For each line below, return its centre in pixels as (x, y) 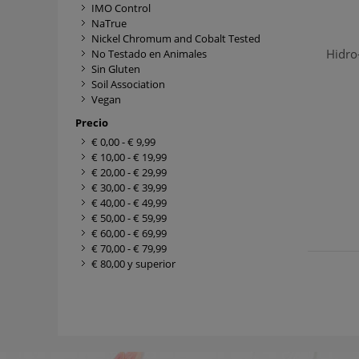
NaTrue (109, 23)
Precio (92, 123)
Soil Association (128, 84)
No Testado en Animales (149, 54)
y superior (150, 264)
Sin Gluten (116, 69)
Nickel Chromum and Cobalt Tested (176, 38)
